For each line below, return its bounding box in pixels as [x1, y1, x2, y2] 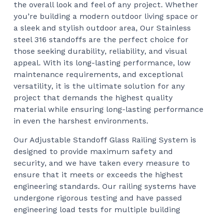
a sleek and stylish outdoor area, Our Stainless [14, 23, 191, 32]
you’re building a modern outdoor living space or [14, 11, 198, 21]
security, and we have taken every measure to [14, 158, 190, 168]
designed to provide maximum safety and [14, 146, 173, 156]
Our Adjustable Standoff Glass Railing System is [14, 135, 196, 144]
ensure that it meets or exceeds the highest [14, 170, 183, 179]
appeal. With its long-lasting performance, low [14, 58, 191, 67]
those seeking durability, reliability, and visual [14, 46, 186, 56]
